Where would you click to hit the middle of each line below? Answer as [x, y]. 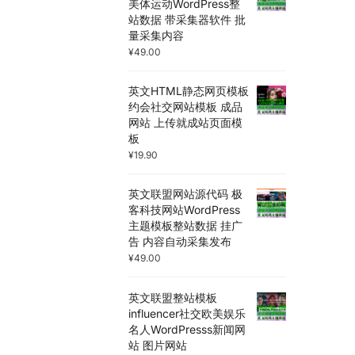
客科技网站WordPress [185, 210]
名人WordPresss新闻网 [187, 329]
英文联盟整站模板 [173, 297]
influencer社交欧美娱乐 [187, 313]
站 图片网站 [158, 345]
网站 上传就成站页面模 [186, 122]
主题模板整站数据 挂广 [186, 226]
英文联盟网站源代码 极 [186, 194]
